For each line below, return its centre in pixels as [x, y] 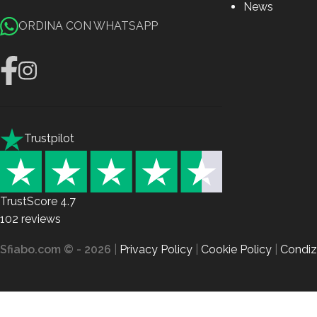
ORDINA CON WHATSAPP [88, 26]
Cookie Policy [236, 249]
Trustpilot [49, 139]
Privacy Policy [156, 249]
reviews [40, 219]
